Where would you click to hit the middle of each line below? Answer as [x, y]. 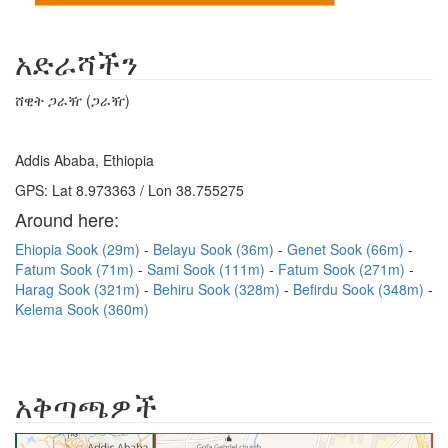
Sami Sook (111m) [208, 269]
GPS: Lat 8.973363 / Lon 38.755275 [129, 190]
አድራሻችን [76, 62]
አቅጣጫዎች [86, 405]
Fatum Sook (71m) [76, 269]
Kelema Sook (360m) [82, 309]
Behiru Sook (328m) [218, 289]
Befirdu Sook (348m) [360, 289]
